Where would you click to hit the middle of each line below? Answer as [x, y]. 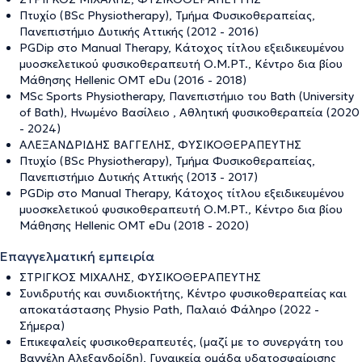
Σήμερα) [42, 325]
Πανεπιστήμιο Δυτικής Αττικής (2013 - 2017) [139, 177]
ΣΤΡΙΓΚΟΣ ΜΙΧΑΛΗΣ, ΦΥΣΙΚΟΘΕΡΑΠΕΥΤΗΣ [140, 277]
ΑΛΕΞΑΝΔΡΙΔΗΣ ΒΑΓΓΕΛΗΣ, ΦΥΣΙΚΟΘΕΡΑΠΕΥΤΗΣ [160, 144]
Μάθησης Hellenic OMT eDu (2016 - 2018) [133, 80]
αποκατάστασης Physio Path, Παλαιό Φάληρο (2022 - [169, 309]
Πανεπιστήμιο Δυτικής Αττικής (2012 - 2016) [139, 31]
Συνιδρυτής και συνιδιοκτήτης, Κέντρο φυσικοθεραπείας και [183, 293]
